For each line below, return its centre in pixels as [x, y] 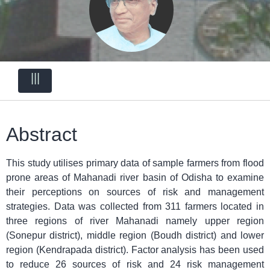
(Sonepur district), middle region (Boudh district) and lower [135, 236]
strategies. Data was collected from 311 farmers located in [135, 207]
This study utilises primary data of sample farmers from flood [135, 163]
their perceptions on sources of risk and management [135, 192]
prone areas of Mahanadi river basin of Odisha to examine [135, 178]
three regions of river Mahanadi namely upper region [135, 221]
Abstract [42, 135]
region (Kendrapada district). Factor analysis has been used [135, 250]
